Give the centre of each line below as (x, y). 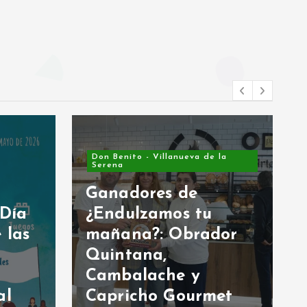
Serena (107, 165)
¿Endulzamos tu (149, 214)
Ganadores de (142, 194)
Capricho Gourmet (159, 296)
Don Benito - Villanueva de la (159, 157)
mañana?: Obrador (162, 235)
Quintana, (126, 255)
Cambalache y (143, 276)
